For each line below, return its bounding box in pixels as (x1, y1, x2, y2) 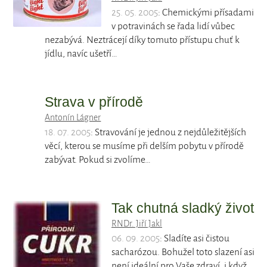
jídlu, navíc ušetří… (45, 48, 118, 60)
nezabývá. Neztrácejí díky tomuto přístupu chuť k (45, 35, 240, 46)
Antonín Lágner (45, 113, 101, 123)
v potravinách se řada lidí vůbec (111, 21, 235, 32)
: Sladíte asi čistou (160, 233, 229, 244)
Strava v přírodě (45, 94, 144, 110)
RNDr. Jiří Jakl (111, 219, 162, 229)
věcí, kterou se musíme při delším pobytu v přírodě (45, 141, 244, 152)
